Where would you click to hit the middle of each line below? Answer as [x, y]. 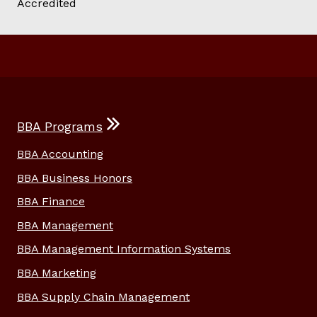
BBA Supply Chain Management [103, 296]
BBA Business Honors [75, 178]
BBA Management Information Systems [124, 249]
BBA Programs [60, 127]
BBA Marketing [57, 273]
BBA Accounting [60, 154]
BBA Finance [51, 202]
